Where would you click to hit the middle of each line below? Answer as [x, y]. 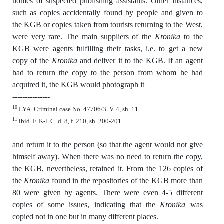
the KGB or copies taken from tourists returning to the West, [107, 24]
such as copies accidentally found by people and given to [107, 12]
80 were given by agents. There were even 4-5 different [107, 192]
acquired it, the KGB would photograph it [78, 84]
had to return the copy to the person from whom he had [107, 72]
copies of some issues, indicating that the [86, 204]
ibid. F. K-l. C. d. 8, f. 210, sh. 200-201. [70, 121]
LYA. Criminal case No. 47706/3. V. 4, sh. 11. [78, 109]
